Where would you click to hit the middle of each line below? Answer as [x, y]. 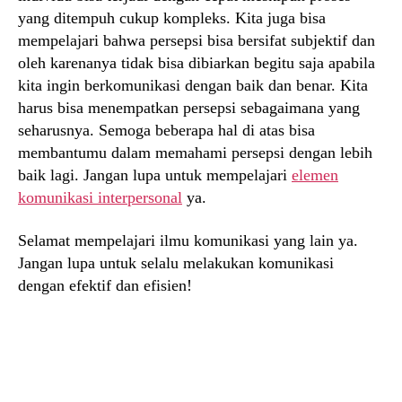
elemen [315, 175]
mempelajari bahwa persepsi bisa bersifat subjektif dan [197, 41]
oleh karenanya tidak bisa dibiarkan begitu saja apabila [197, 63]
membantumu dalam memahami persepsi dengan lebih [195, 153]
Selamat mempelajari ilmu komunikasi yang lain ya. [188, 240]
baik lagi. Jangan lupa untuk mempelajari [155, 175]
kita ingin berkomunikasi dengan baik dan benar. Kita [193, 86]
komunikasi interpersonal [100, 198]
